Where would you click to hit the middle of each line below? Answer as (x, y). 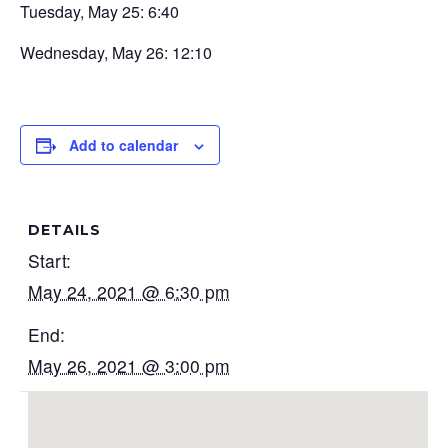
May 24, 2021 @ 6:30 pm (129, 291)
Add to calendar (123, 145)
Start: (50, 260)
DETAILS (65, 230)
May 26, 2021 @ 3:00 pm (129, 365)
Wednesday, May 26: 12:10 (116, 52)
